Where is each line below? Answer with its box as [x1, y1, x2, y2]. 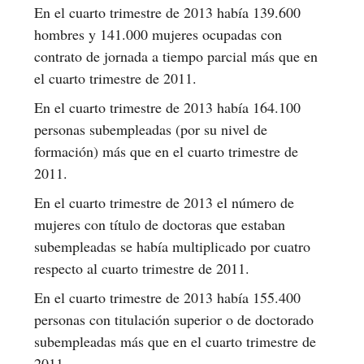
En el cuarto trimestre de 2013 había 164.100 [34, 97, 301, 117]
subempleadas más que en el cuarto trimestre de [34, 331, 316, 351]
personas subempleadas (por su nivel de [34, 119, 267, 139]
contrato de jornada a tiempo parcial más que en [34, 45, 318, 66]
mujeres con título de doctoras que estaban [34, 214, 285, 234]
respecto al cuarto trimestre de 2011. [34, 258, 249, 278]
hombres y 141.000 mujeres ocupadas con [34, 24, 282, 44]
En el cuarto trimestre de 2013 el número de [34, 192, 294, 212]
